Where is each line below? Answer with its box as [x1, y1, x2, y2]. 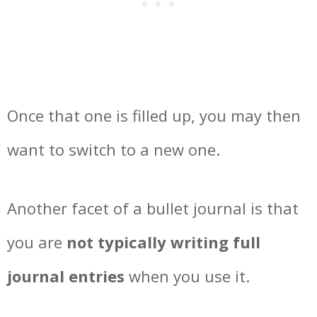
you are [7, 231, 67, 253]
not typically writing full [67, 231, 260, 253]
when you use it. [125, 265, 250, 287]
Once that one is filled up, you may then [7, 105, 301, 127]
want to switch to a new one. [7, 139, 220, 161]
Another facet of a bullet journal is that [7, 197, 299, 219]
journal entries [7, 265, 125, 287]
